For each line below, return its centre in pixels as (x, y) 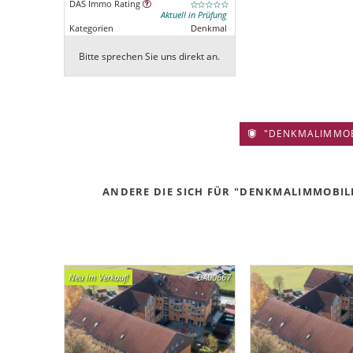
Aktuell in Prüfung (193, 15)
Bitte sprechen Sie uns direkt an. (150, 57)
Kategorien (91, 29)
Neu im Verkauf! (98, 277)
